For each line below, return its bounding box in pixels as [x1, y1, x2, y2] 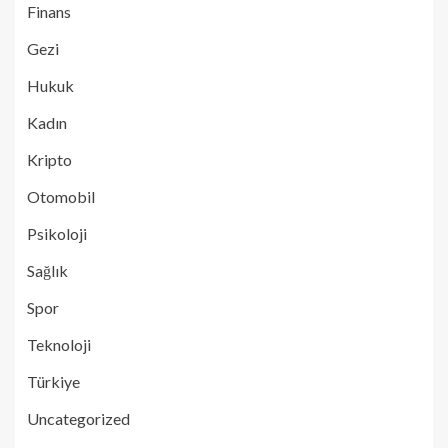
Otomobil [27, 186, 95, 206]
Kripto [27, 149, 72, 169]
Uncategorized [27, 408, 130, 428]
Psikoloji [27, 223, 87, 243]
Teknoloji [27, 334, 91, 354]
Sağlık [27, 260, 68, 280]
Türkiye [27, 371, 80, 391]
